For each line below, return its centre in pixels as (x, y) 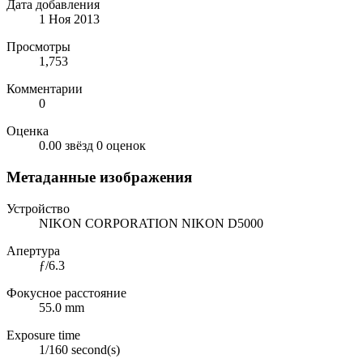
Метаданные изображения (99, 177)
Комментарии (45, 89)
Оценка (28, 131)
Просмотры (38, 47)
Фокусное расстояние (66, 293)
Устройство (38, 208)
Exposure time (43, 335)
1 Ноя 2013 (69, 19)
